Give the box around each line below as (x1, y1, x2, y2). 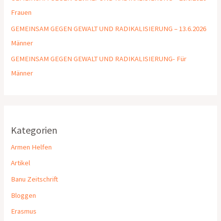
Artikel (11, 158, 31, 168)
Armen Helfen (11, 142, 52, 151)
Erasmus (11, 207, 37, 216)
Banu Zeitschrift (11, 174, 59, 184)
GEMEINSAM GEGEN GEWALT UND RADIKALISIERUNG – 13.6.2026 (11, 24, 207, 33)
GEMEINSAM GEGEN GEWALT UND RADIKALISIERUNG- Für (11, 54, 187, 64)
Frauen (11, 8, 32, 17)
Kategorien (11, 123, 58, 136)
